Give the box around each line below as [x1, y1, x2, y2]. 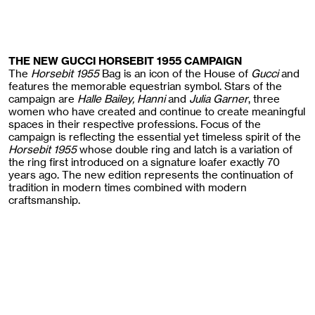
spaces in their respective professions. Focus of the [8, 117, 261, 131]
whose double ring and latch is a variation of [77, 142, 292, 156]
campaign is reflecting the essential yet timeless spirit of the [8, 129, 301, 143]
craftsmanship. [8, 193, 80, 207]
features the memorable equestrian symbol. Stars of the [8, 79, 282, 93]
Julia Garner [186, 91, 248, 105]
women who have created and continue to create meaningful [8, 104, 305, 118]
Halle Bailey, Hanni [77, 91, 168, 105]
